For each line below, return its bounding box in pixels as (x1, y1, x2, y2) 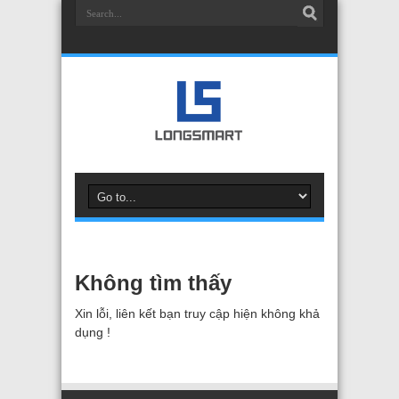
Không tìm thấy (75, 271, 232, 295)
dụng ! (75, 325, 110, 339)
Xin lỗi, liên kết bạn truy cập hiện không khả (75, 306, 320, 321)
